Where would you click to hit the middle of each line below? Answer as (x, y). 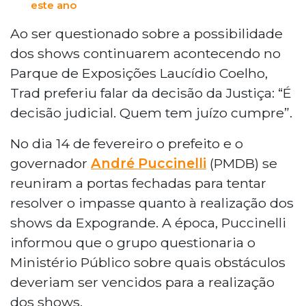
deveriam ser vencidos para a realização (142, 282)
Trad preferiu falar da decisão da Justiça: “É (151, 93)
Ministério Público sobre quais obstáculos (148, 262)
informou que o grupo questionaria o (133, 242)
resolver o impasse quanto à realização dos (152, 203)
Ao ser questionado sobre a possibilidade (147, 33)
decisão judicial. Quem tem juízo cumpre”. (151, 112)
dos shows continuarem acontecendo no (145, 53)
